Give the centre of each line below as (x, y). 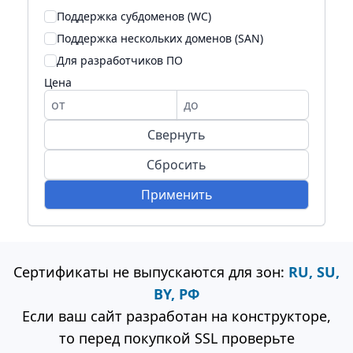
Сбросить (176, 165)
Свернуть (176, 135)
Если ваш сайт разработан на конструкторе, (176, 316)
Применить (176, 195)
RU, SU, (314, 272)
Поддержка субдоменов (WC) (134, 16)
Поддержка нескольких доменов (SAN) (160, 38)
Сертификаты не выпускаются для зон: (151, 272)
